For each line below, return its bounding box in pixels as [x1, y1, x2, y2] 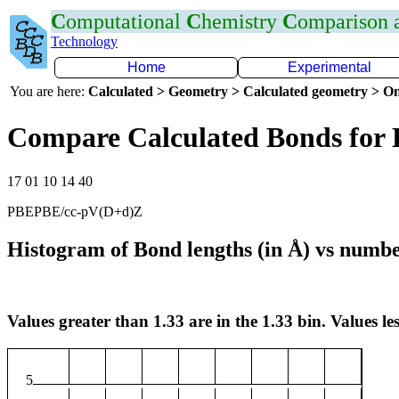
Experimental [288, 60, 371, 75]
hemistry [201, 10, 282, 33]
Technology [51, 34, 118, 49]
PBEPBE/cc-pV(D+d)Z [7, 203, 142, 219]
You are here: [10, 84, 88, 99]
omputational [66, 10, 186, 33]
